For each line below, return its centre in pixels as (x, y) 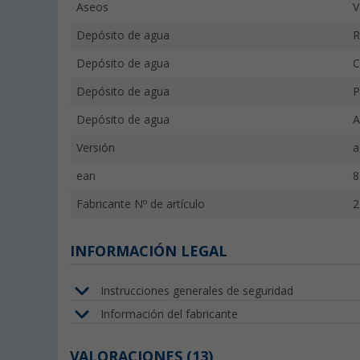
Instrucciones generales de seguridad (197, 290)
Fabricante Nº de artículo (141, 205)
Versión (96, 148)
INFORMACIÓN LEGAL (149, 252)
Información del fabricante (169, 314)
